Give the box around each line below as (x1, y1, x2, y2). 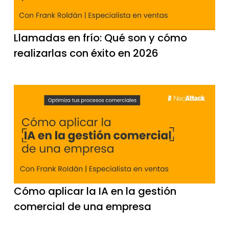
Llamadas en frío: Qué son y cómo (13, 30, 187, 45)
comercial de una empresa (13, 199, 151, 214)
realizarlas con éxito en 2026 (13, 45, 158, 60)
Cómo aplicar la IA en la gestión (13, 184, 176, 198)
